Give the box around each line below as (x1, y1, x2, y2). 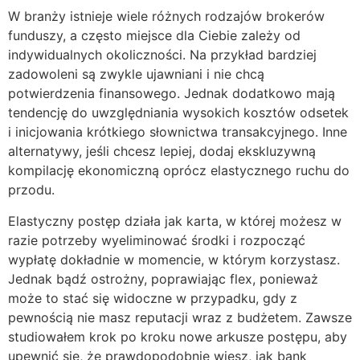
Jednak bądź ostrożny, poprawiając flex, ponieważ (8, 271, 318, 288)
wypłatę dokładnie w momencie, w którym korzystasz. (8, 252, 340, 268)
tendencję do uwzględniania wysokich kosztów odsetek (8, 104, 349, 121)
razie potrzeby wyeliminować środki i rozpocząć (8, 232, 305, 249)
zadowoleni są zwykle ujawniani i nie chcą (8, 66, 264, 83)
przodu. (8, 182, 55, 198)
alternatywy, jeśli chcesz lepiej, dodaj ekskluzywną (8, 143, 316, 160)
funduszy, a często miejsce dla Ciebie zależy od (8, 27, 301, 44)
